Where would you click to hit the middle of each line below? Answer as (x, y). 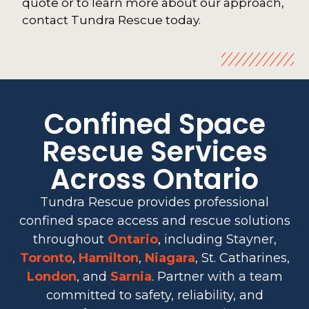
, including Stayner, (217, 239)
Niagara (170, 258)
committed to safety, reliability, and (154, 295)
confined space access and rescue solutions (154, 220)
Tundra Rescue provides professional (154, 202)
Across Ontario (154, 179)
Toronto (46, 258)
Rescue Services (154, 151)
